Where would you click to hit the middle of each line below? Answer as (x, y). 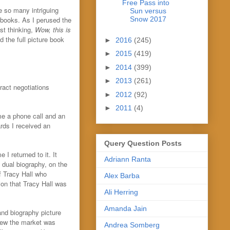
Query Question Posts (143, 143)
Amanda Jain (126, 208)
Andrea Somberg (132, 225)
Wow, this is (53, 29)
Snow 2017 (148, 19)
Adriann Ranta (128, 159)
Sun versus (148, 11)
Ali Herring (121, 192)
